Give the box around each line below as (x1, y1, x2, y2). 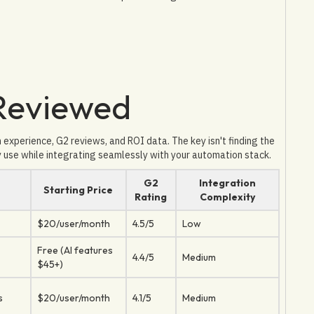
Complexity (199, 190, 255, 203)
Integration (198, 176, 256, 189)
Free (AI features (36, 243, 113, 257)
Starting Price (43, 183, 114, 196)
